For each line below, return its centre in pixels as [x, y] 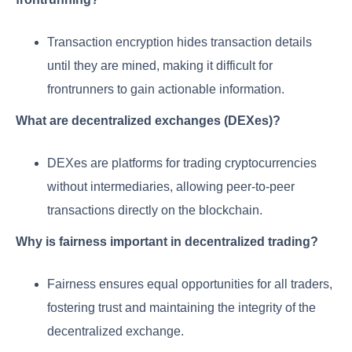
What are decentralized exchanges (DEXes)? [148, 121]
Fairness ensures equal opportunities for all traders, [190, 284]
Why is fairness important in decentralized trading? [167, 242]
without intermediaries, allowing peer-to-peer [171, 187]
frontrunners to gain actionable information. [166, 90]
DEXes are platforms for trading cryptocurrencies [182, 163]
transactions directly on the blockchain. [155, 211]
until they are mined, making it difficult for [160, 66]
